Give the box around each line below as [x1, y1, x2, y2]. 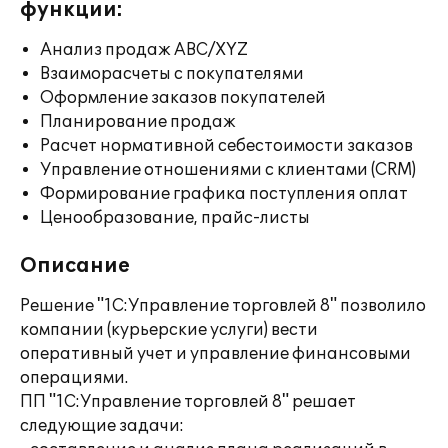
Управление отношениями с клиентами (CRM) [40, 160, 416, 180]
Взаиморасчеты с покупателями [40, 64, 304, 84]
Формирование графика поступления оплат [40, 184, 408, 204]
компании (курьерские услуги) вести [20, 320, 318, 340]
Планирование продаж [40, 112, 236, 132]
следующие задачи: [20, 416, 184, 436]
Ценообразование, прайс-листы [40, 208, 310, 228]
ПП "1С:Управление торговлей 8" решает [20, 392, 356, 412]
